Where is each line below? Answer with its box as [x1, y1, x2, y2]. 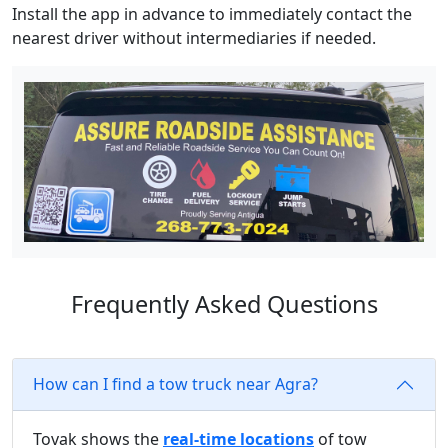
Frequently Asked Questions [70, 287, 378, 320]
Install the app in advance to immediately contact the [12, 3, 412, 26]
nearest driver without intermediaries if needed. [12, 27, 376, 50]
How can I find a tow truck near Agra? [33, 373, 318, 396]
